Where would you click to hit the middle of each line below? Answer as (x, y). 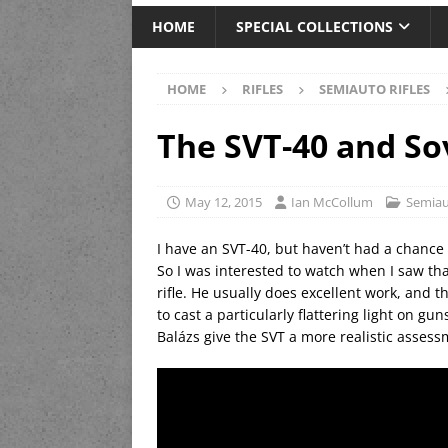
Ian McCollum (332, 202)
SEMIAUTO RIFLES (374, 89)
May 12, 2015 (223, 202)
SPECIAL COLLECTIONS (314, 27)
